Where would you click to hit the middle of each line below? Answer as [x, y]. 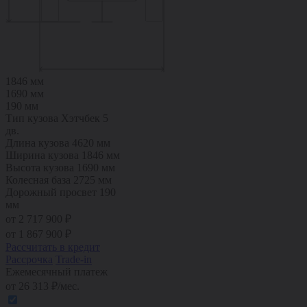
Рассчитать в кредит [53, 247]
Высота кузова [40, 167]
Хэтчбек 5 [85, 118]
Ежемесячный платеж [57, 271]
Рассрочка [29, 259]
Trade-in [74, 259]
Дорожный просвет [51, 192]
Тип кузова [32, 118]
